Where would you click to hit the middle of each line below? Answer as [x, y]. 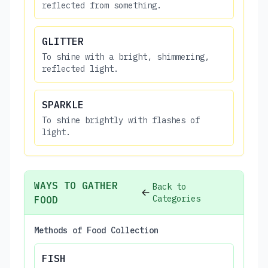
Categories [177, 198]
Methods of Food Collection [96, 230]
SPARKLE [63, 104]
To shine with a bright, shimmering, [126, 57]
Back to [170, 186]
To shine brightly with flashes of [121, 120]
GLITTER [63, 41]
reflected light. [80, 68]
